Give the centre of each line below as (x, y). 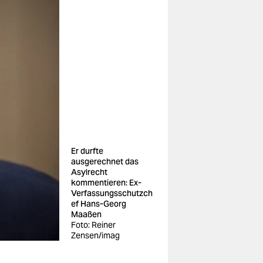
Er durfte (87, 151)
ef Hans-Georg (99, 204)
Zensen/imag (95, 235)
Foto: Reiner (93, 225)
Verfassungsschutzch (112, 193)
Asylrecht (89, 172)
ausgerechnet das (105, 161)
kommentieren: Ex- (106, 183)
